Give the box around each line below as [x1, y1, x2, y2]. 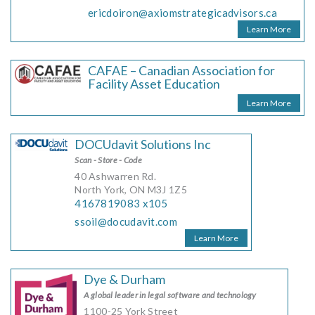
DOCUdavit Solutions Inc [75, 136, 212, 152]
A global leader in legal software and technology [84, 290, 257, 300]
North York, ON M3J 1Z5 [75, 184, 187, 195]
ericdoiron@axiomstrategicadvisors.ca [88, 6, 277, 19]
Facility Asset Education [88, 76, 220, 91]
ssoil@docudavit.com [75, 215, 177, 228]
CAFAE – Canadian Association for [88, 63, 275, 78]
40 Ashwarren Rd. [75, 170, 157, 182]
